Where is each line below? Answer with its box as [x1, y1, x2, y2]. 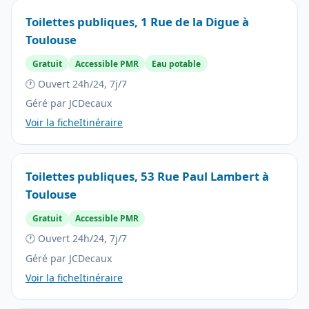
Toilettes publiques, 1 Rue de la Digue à [26, 13, 249, 30]
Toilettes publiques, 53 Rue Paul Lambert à [26, 168, 269, 185]
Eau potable [151, 57, 201, 70]
